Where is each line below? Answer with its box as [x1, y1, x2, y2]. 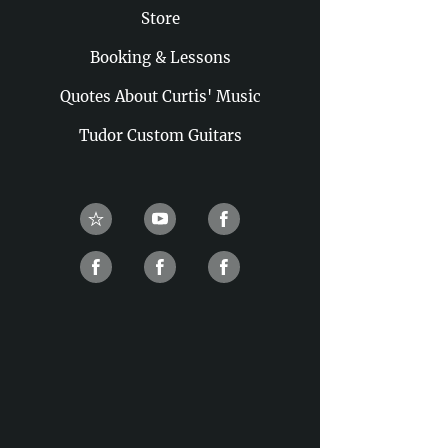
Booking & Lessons [89, 48, 231, 67]
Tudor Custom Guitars [78, 126, 242, 145]
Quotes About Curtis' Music [59, 87, 261, 106]
